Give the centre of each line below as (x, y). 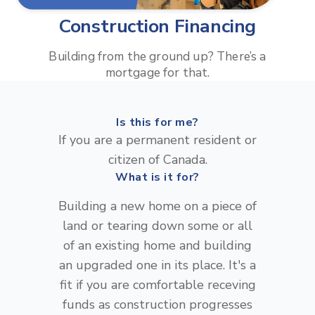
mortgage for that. (157, 73)
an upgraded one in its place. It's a (157, 265)
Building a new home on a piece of (157, 206)
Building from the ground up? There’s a (157, 57)
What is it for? (157, 178)
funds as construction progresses (157, 305)
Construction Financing (157, 26)
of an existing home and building (157, 246)
